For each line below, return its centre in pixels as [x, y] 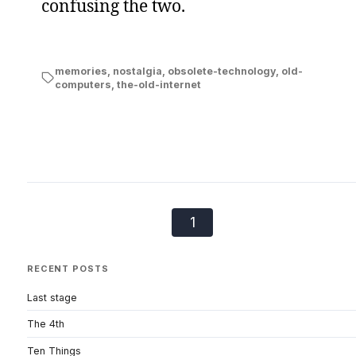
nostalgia [137, 71]
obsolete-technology [221, 71]
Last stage [52, 297]
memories [81, 71]
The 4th [46, 324]
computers [83, 85]
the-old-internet [159, 85]
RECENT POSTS [68, 269]
